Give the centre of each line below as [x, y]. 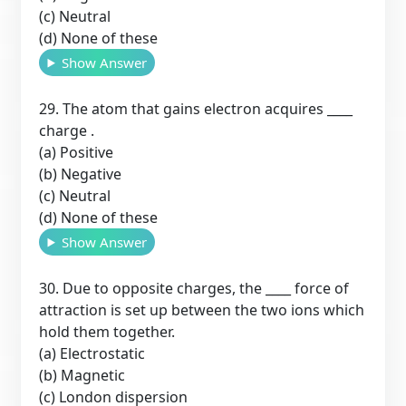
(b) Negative [81, 174]
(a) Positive [77, 152]
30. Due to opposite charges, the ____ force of [194, 288]
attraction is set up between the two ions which [202, 309]
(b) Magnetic [82, 375]
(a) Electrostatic [92, 353]
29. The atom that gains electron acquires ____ [196, 108]
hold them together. [107, 331]
